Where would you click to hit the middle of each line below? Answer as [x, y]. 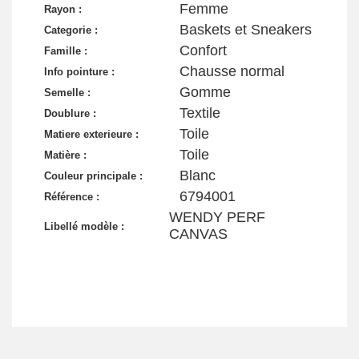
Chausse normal [232, 72]
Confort [203, 51]
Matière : [65, 155]
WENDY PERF [217, 218]
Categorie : [71, 30]
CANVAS [198, 234]
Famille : [66, 51]
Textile [200, 113]
